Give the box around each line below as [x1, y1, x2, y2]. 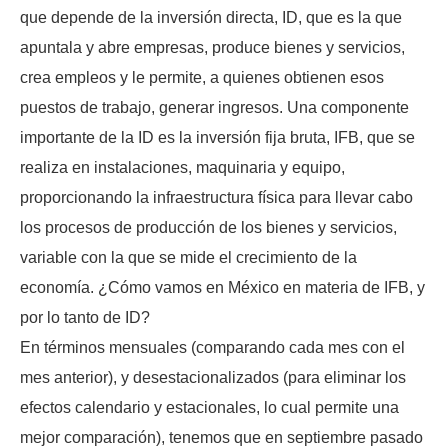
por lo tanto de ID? [20, 309, 150, 327]
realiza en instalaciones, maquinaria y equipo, [20, 159, 345, 177]
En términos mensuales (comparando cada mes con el [20, 339, 405, 357]
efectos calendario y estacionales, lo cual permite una [20, 399, 399, 417]
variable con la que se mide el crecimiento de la [20, 249, 357, 267]
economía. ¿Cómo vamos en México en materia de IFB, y [20, 279, 425, 297]
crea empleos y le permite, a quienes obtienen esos [20, 69, 384, 87]
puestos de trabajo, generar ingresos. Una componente [20, 99, 409, 117]
